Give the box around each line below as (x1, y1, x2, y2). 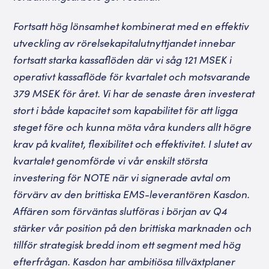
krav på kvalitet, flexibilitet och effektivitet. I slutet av (13, 136, 253, 151)
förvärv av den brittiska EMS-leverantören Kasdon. (13, 187, 250, 201)
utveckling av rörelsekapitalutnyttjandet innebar (13, 35, 236, 50)
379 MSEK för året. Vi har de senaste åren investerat (13, 86, 255, 100)
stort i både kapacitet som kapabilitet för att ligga (13, 103, 238, 117)
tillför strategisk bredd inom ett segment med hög (13, 237, 241, 252)
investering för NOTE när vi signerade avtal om (13, 170, 231, 184)
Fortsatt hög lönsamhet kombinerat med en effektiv (13, 19, 250, 33)
